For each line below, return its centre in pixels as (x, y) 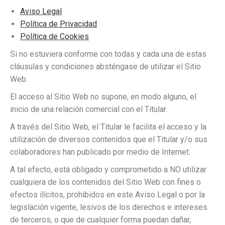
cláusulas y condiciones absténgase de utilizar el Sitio (105, 67)
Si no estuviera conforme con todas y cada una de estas (108, 54)
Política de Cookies (54, 36)
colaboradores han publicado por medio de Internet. (100, 152)
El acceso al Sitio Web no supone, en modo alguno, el (103, 97)
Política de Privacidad (59, 24)
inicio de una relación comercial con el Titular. (89, 109)
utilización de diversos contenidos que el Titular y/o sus (109, 139)
